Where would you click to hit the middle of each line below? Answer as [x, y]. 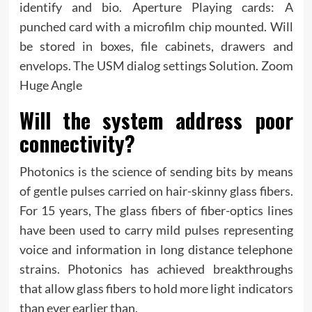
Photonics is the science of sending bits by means [156, 171]
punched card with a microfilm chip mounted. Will [156, 26]
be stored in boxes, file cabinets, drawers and [156, 46]
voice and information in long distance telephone [156, 249]
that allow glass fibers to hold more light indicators [156, 288]
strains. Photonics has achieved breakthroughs [156, 268]
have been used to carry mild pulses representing [156, 229]
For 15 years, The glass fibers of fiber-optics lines [156, 210]
